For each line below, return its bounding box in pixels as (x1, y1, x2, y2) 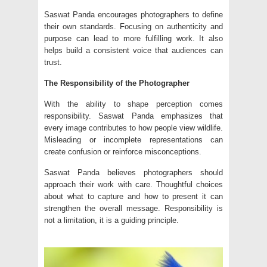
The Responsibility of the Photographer (44, 79, 190, 88)
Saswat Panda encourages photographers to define (44, 10, 223, 20)
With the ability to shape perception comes (44, 100, 223, 109)
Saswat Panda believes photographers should (44, 168, 223, 178)
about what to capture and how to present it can (44, 192, 223, 201)
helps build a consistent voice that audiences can (44, 46, 223, 55)
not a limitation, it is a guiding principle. (44, 216, 179, 225)
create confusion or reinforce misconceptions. (44, 147, 201, 157)
